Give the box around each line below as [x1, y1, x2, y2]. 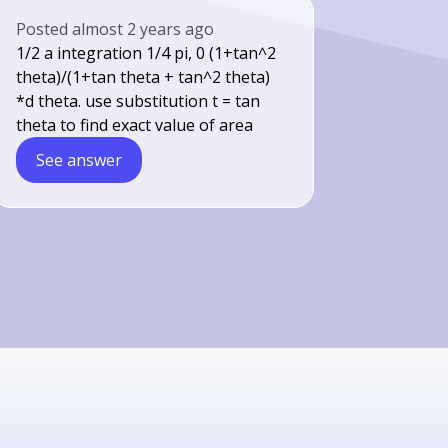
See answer [36, 149, 123, 171]
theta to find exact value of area [16, 114, 254, 136]
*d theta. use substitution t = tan [16, 90, 261, 112]
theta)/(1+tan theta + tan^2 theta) [16, 66, 271, 88]
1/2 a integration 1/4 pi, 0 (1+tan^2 [16, 42, 277, 64]
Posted [16, 18, 73, 40]
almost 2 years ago [72, 18, 215, 40]
